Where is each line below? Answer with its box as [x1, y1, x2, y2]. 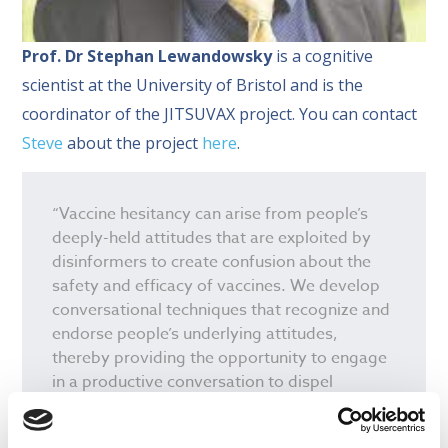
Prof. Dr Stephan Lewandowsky [22, 44, 277, 67]
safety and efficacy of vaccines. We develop [52, 274, 381, 299]
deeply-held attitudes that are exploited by [52, 226, 372, 251]
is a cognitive [276, 44, 374, 67]
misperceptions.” [52, 394, 180, 419]
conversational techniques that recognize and [52, 298, 391, 323]
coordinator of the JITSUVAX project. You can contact [22, 102, 418, 125]
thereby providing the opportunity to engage [52, 346, 388, 371]
